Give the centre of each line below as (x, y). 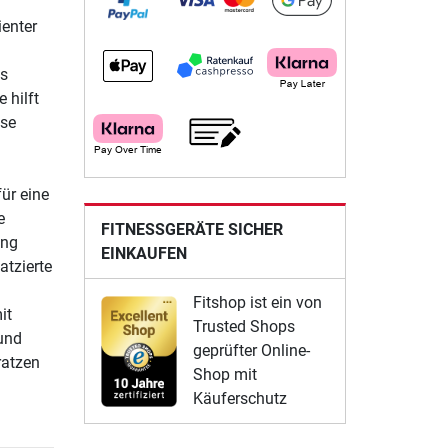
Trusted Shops (243, 327)
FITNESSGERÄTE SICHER (191, 230)
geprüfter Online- (251, 351)
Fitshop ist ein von (257, 303)
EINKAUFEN (143, 254)
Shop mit (224, 375)
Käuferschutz (239, 399)
